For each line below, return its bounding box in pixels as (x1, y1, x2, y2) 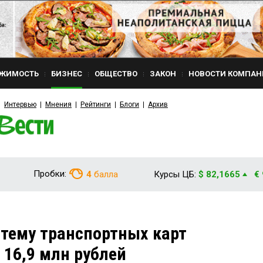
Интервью (4, 100, 36, 109)
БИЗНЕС (51, 69, 82, 78)
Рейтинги (80, 100, 111, 109)
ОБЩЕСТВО (95, 69, 137, 78)
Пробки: (33, 168, 66, 179)
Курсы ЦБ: (154, 169, 196, 180)
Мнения (45, 100, 72, 109)
